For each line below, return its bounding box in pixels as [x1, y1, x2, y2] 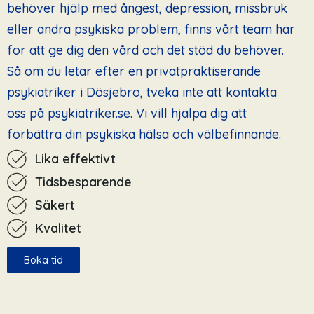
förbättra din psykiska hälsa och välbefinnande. [7, 126, 281, 142]
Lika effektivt [35, 151, 116, 167]
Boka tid [24, 253, 63, 266]
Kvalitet [35, 220, 81, 236]
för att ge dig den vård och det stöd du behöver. [7, 42, 284, 58]
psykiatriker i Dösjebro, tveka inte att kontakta [7, 84, 277, 100]
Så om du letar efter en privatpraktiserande [7, 63, 261, 79]
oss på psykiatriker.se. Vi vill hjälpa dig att [7, 105, 247, 121]
